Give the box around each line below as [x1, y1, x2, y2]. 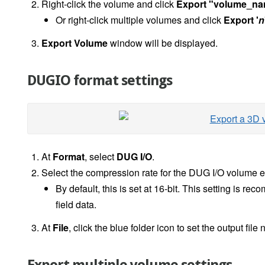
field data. [56, 198, 96, 212]
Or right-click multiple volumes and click [56, 13, 224, 27]
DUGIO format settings [27, 72, 172, 89]
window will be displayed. [108, 36, 218, 50]
